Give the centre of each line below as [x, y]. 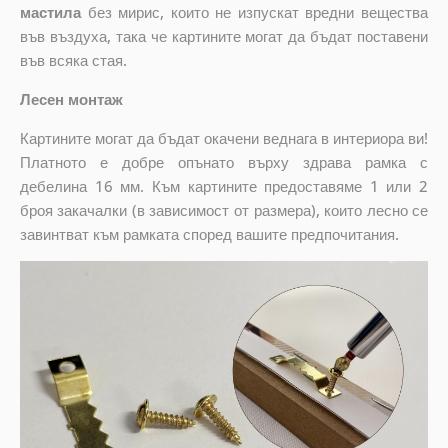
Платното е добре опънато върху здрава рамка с [224, 162]
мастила [50, 12]
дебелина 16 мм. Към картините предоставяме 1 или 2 [224, 186]
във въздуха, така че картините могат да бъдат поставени [224, 36]
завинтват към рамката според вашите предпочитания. [209, 234]
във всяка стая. [73, 60]
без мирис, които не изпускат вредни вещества [254, 12]
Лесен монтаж [71, 99]
